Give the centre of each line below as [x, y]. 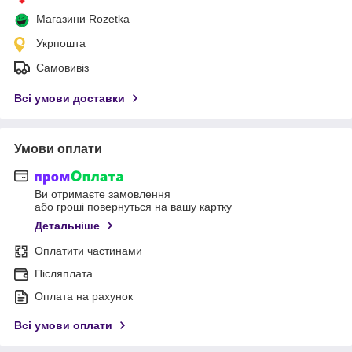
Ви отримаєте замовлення [103, 194]
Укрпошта [61, 43]
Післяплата [64, 274]
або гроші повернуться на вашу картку [133, 207]
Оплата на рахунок [84, 297]
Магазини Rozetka [83, 18]
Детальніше [67, 226]
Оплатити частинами [88, 251]
